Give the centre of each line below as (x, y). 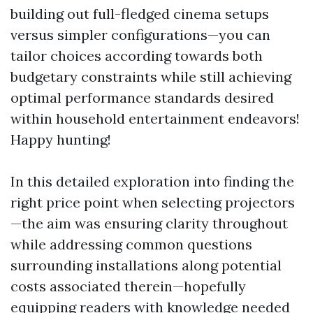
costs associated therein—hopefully (128, 286)
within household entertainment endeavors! (155, 118)
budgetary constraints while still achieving (151, 77)
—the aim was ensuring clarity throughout (149, 223)
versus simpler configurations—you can (140, 35)
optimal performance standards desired (142, 97)
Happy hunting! (61, 139)
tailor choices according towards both (137, 56)
